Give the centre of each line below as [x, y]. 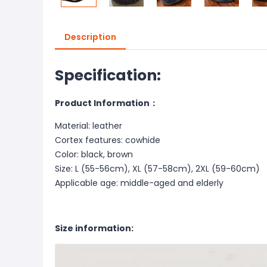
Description [90, 37]
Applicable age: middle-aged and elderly [139, 183]
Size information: [94, 228]
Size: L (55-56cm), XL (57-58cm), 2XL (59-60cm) [157, 169]
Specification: [108, 75]
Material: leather [89, 126]
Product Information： [106, 103]
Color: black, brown [94, 154]
